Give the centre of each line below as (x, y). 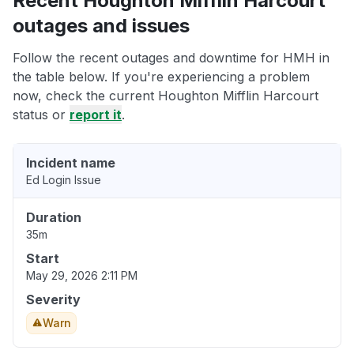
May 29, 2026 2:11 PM (82, 276)
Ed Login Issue (64, 180)
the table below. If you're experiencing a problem (161, 77)
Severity (53, 300)
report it (96, 115)
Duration (54, 218)
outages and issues (101, 26)
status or (41, 115)
